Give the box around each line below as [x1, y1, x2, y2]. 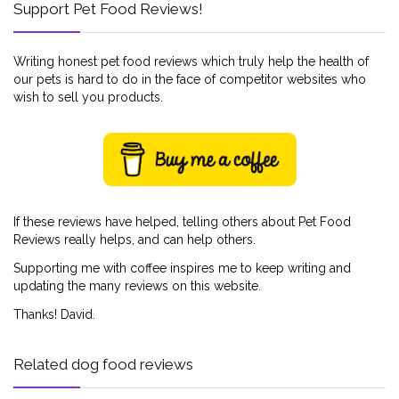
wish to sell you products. [13, 89, 163, 104]
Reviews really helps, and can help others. [13, 232, 256, 247]
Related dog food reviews [13, 354, 193, 373]
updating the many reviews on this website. [13, 278, 261, 293]
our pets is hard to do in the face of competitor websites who [13, 71, 366, 86]
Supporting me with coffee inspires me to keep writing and [13, 260, 351, 275]
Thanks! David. [13, 306, 95, 322]
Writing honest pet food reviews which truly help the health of [13, 53, 369, 69]
